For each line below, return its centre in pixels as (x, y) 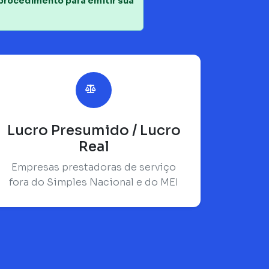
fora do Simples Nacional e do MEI (94, 182)
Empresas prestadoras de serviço (94, 167)
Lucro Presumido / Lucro (94, 130)
